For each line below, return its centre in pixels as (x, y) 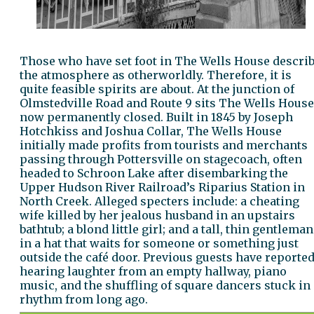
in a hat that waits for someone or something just (159, 243)
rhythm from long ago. (84, 299)
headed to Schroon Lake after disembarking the (154, 173)
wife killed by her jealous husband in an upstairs (157, 215)
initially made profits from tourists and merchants (164, 145)
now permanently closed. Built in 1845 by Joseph (156, 117)
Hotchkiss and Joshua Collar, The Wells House (151, 131)
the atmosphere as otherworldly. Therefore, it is (156, 75)
